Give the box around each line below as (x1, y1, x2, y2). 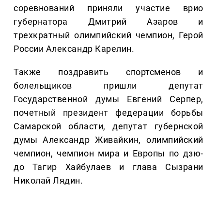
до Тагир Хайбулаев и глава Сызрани (14, 162, 203, 172)
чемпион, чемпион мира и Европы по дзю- (14, 148, 203, 159)
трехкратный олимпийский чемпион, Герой (14, 30, 203, 41)
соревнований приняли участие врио (14, 3, 203, 14)
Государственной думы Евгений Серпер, (14, 94, 203, 105)
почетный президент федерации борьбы (14, 108, 203, 118)
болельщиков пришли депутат (14, 80, 203, 91)
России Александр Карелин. (14, 44, 135, 54)
